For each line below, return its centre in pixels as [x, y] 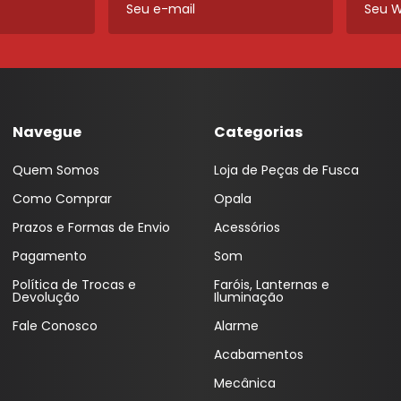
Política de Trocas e [74, 285]
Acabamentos [259, 354]
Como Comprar [62, 199]
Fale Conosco [55, 326]
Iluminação [249, 297]
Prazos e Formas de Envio [91, 227]
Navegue [47, 132]
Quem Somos [56, 170]
